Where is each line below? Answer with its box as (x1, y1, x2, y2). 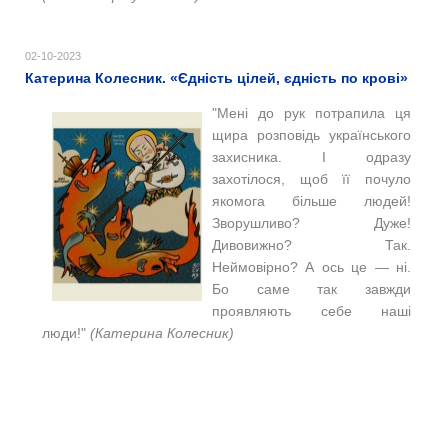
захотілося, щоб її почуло (212, 170, 411, 187)
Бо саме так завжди (212, 280, 411, 297)
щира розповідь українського (212, 126, 411, 143)
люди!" (42, 324, 90, 341)
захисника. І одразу (212, 148, 411, 165)
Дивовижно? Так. (212, 236, 411, 253)
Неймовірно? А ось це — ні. (212, 258, 411, 275)
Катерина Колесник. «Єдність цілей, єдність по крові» (25, 69, 408, 86)
